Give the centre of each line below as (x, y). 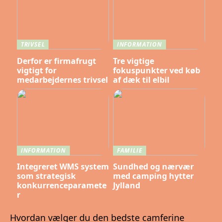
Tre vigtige (133, 61)
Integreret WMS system (63, 167)
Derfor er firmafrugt (56, 61)
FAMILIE (130, 150)
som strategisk (46, 176)
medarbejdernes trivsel (62, 80)
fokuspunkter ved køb (156, 70)
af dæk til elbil (141, 80)
